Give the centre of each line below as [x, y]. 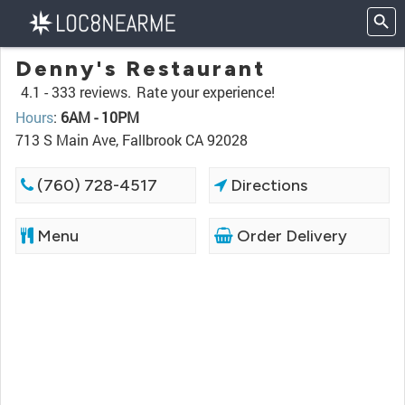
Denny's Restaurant [141, 68]
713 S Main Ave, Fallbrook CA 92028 [132, 140]
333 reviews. [91, 92]
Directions [268, 185]
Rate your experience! [206, 92]
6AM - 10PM [100, 117]
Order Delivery [291, 236]
